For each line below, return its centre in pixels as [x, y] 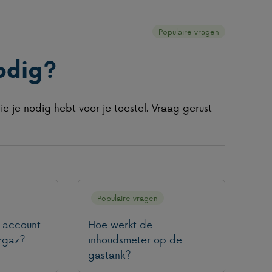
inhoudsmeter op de [135, 239]
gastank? [109, 254]
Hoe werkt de [120, 224]
